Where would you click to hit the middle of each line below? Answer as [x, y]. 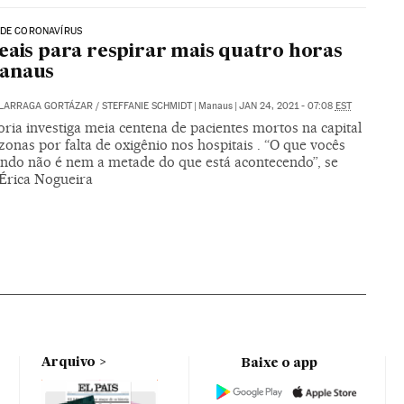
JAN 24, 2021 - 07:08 [287, 106]
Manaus [215, 106]
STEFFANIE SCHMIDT [147, 106]
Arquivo [69, 362]
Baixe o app [280, 363]
